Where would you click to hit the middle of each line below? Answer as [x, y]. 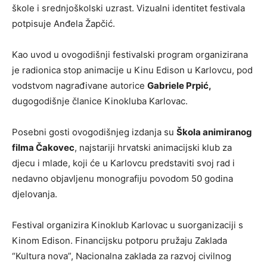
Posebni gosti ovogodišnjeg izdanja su [94, 132]
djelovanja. [35, 194]
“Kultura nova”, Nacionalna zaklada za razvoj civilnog [122, 256]
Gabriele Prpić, [179, 85]
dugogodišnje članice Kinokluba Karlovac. [100, 101]
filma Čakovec [43, 147]
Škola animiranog [214, 132]
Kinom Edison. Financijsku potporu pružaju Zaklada [119, 240]
